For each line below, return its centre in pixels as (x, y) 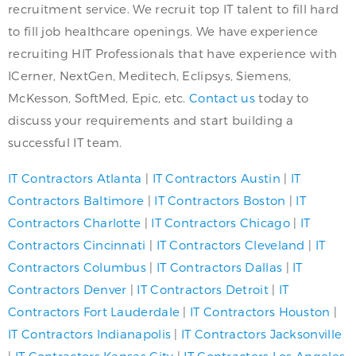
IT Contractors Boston (220, 200)
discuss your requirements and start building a (151, 120)
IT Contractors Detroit (203, 289)
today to (282, 98)
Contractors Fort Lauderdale (94, 311)
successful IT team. (65, 142)
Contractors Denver (68, 289)
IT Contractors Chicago (221, 222)
